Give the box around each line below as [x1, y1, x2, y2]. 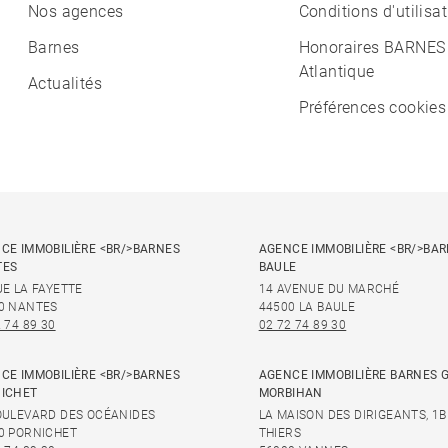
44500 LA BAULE [258, 300, 356, 315]
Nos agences [28, 2, 124, 22]
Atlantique [298, 62, 375, 82]
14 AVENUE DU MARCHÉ [258, 282, 400, 297]
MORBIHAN [258, 386, 323, 401]
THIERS [258, 426, 302, 441]
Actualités [28, 74, 102, 94]
